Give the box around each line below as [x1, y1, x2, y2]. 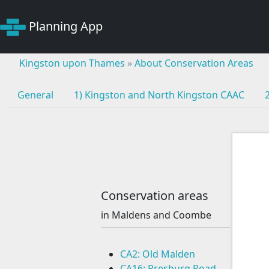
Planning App [29, 18, 103, 34]
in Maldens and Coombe [100, 208, 211, 222]
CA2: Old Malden [119, 247, 195, 261]
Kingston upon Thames [19, 56, 125, 70]
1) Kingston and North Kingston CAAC [74, 88, 244, 102]
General [17, 88, 53, 102]
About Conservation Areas [134, 56, 253, 70]
